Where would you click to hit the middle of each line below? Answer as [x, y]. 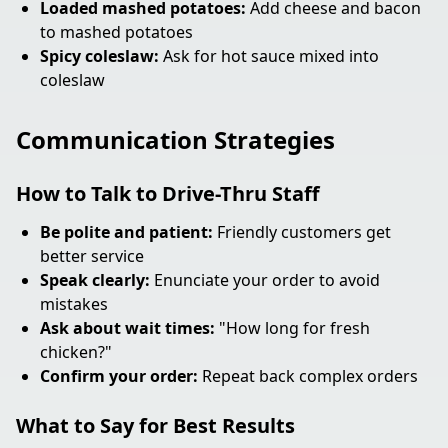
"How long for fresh [292, 328]
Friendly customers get [302, 232]
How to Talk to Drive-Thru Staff [167, 193]
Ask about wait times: [127, 328]
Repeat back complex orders [308, 376]
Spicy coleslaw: [99, 56]
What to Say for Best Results [155, 425]
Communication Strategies [175, 139]
